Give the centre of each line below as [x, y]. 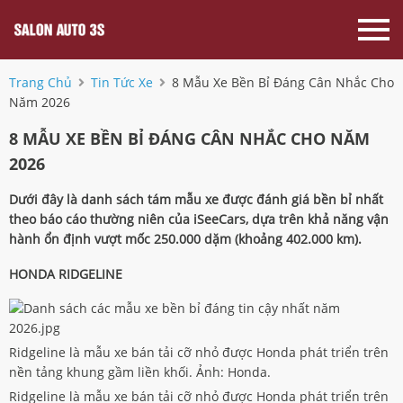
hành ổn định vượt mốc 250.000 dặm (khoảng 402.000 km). [185, 239]
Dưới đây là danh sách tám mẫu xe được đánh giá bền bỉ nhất [196, 199]
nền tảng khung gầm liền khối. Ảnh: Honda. [140, 372]
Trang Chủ [40, 82]
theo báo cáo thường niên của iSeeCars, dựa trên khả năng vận [199, 219]
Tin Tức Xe [122, 82]
